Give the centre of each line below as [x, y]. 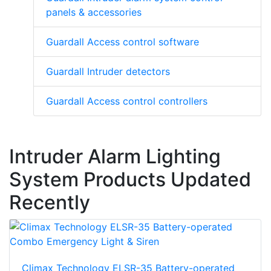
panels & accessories [94, 12]
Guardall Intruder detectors [108, 72]
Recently [50, 203]
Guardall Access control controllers [127, 101]
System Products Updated [130, 180]
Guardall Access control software [122, 42]
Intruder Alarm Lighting [115, 157]
